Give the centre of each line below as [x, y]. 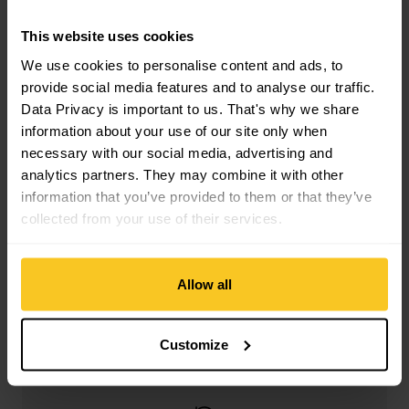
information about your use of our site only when [174, 130]
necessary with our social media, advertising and [177, 152]
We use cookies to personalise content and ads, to [182, 64]
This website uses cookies [108, 36]
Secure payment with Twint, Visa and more [204, 315]
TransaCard [167, 185]
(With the [104, 185]
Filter [212, 28]
